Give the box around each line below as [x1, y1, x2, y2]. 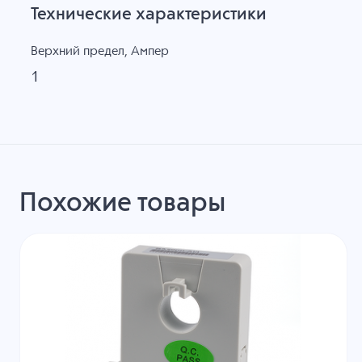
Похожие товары [19, 192, 225, 217]
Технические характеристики [30, 6, 267, 24]
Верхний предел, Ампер [30, 44, 169, 57]
